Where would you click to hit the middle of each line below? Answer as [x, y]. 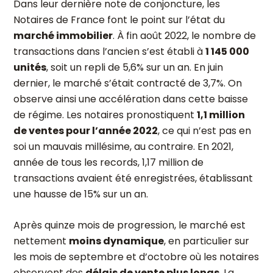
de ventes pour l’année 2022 [86, 131]
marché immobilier [63, 36]
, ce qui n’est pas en [204, 131]
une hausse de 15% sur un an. [81, 194]
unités [30, 67]
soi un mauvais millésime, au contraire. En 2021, [123, 147]
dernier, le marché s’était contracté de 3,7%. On [128, 83]
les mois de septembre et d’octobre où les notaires [136, 257]
